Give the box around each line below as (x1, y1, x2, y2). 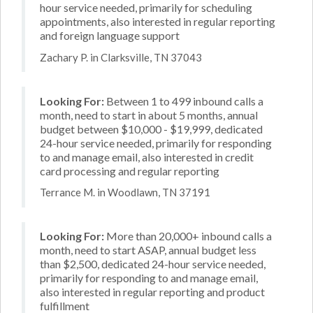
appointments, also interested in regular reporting (40, 15, 275, 28)
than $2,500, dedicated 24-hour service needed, (40, 257, 265, 270)
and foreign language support (40, 29, 180, 42)
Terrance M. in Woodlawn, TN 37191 (40, 186, 210, 198)
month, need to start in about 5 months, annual (40, 108, 258, 122)
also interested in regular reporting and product (40, 285, 265, 298)
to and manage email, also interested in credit (40, 150, 254, 163)
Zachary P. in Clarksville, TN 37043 (40, 50, 202, 64)
